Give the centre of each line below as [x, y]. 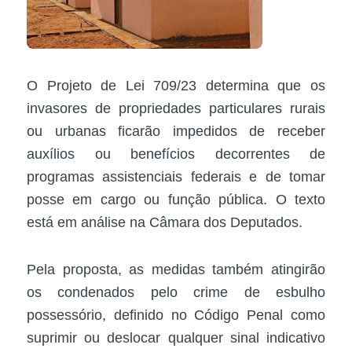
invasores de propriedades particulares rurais [176, 108]
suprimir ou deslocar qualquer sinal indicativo [176, 338]
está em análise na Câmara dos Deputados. [165, 222]
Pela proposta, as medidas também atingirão [176, 270]
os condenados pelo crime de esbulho [176, 293]
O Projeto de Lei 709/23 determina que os [176, 85]
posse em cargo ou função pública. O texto [176, 199]
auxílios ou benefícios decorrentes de [176, 154]
